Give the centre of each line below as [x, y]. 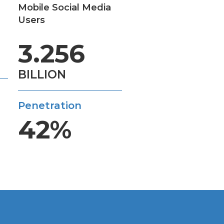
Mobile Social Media [64, 7]
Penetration [50, 105]
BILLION [42, 74]
